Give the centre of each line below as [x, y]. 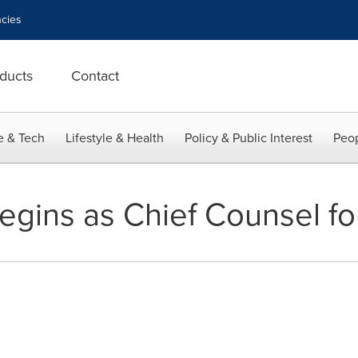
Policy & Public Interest [249, 138]
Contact [95, 76]
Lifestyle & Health [115, 138]
